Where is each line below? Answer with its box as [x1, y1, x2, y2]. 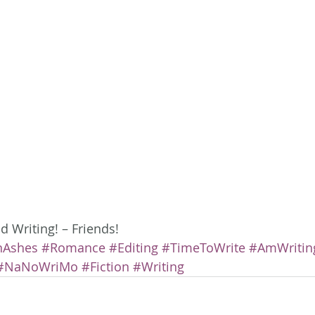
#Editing [109, 238, 158, 256]
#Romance [41, 238, 105, 256]
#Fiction [82, 257, 129, 275]
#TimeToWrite [162, 238, 245, 256]
